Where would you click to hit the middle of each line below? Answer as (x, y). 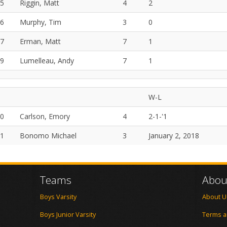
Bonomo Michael (48, 136)
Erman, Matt (40, 41)
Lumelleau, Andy (47, 61)
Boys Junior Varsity (68, 215)
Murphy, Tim (41, 22)
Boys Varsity (58, 197)
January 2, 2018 (174, 136)
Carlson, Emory (45, 116)
